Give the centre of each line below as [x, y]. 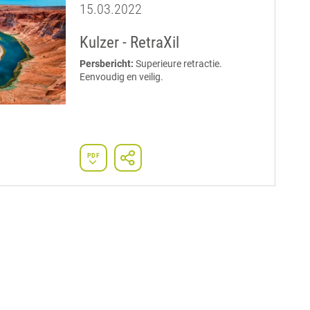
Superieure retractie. [179, 64]
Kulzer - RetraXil [129, 43]
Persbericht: [107, 64]
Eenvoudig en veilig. [121, 77]
